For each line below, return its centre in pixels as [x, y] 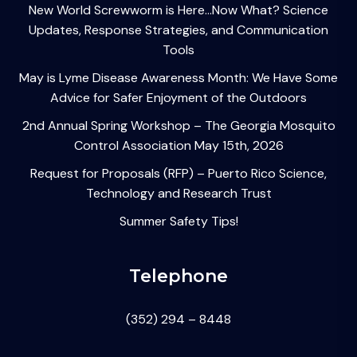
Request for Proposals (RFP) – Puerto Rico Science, [178, 174]
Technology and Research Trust [178, 194]
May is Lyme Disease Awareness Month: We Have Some [178, 78]
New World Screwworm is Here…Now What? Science [178, 10]
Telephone [178, 277]
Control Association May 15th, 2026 [178, 146]
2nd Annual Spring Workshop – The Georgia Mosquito [178, 126]
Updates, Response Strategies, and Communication [178, 30]
